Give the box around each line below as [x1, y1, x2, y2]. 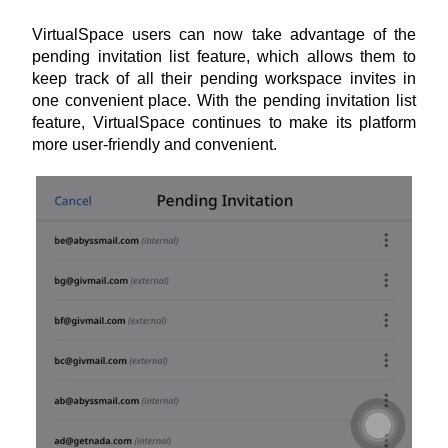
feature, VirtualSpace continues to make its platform [32, 114, 416, 131]
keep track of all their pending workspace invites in [32, 70, 416, 87]
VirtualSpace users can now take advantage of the [32, 26, 416, 43]
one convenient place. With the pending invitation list [32, 92, 416, 109]
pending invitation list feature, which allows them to [32, 48, 416, 65]
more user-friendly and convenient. [32, 136, 277, 153]
